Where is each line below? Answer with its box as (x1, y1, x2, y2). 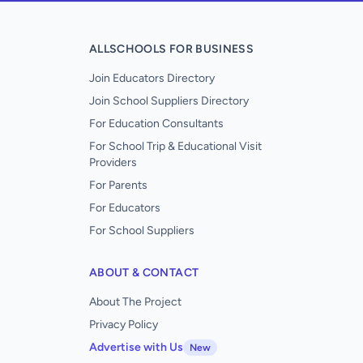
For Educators (89, 201, 160, 215)
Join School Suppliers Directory (89, 94, 249, 108)
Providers (89, 156, 137, 169)
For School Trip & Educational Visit (89, 139, 262, 153)
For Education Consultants (89, 117, 224, 130)
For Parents (89, 178, 147, 192)
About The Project (89, 295, 181, 309)
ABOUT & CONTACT (89, 266, 199, 280)
